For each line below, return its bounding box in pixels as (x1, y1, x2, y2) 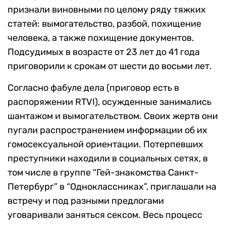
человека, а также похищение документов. (8, 32, 194, 44)
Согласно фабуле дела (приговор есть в (8, 82, 179, 94)
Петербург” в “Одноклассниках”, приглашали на (8, 181, 216, 193)
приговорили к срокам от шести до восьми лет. (8, 61, 212, 72)
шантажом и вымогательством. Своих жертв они (8, 110, 218, 122)
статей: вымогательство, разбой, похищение (8, 18, 201, 30)
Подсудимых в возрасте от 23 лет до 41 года (8, 46, 200, 58)
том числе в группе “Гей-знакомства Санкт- (8, 167, 199, 179)
